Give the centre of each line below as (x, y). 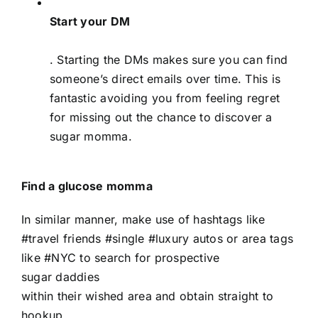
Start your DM (90, 21)
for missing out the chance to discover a (161, 117)
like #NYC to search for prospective (121, 257)
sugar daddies (61, 276)
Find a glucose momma (87, 186)
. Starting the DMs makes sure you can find (169, 59)
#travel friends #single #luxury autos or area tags (157, 238)
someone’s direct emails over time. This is (165, 78)
